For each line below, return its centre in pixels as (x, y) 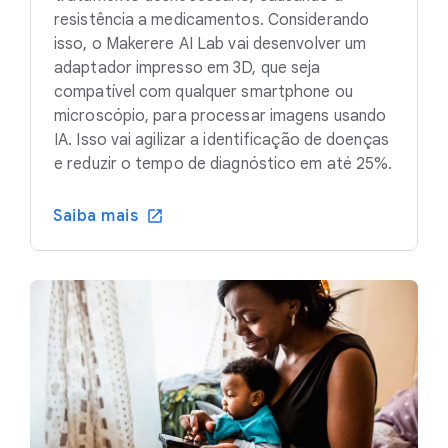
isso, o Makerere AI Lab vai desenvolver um (210, 43)
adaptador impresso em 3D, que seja (187, 67)
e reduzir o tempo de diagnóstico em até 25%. (223, 163)
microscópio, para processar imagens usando (220, 115)
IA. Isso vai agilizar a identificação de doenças (221, 139)
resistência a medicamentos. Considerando (212, 19)
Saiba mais (95, 215)
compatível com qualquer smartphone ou (203, 91)
